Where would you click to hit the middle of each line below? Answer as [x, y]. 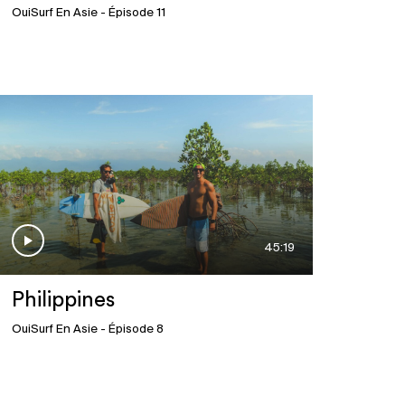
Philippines [63, 301]
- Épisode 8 [130, 330]
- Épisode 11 [131, 14]
